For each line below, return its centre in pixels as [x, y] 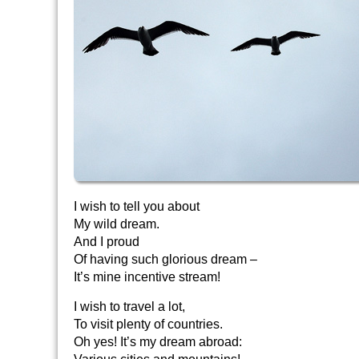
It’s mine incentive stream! [147, 277]
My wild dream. [117, 224]
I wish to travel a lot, [129, 307]
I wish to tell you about [137, 206]
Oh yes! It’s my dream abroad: [158, 342]
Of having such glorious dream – [165, 259]
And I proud [107, 242]
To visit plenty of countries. [148, 324]
